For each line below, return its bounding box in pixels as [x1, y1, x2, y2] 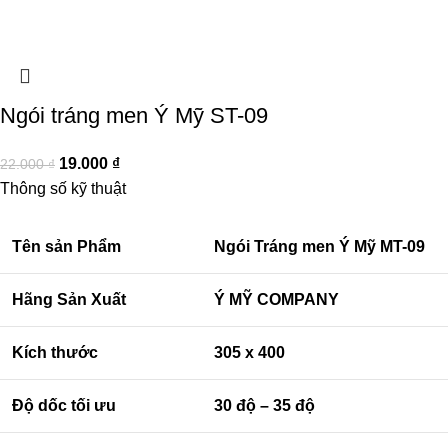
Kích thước [12, 343, 98, 361]
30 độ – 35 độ [214, 396, 315, 414]
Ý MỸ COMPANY [214, 290, 339, 308]
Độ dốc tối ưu [12, 396, 116, 414]
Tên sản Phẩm [12, 237, 121, 255]
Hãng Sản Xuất [12, 290, 126, 308]
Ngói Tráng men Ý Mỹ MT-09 [214, 237, 425, 255]
